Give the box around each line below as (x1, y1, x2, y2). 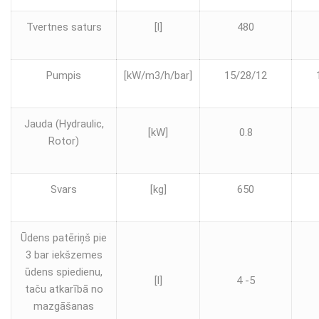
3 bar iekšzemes (25, 248, 103, 261)
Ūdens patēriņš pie (21, 231, 107, 244)
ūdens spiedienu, (25, 265, 103, 278)
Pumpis (46, 68, 81, 82)
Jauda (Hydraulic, (23, 117, 104, 130)
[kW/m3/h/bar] (124, 68, 192, 82)
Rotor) (48, 134, 79, 147)
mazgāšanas (33, 299, 94, 313)
